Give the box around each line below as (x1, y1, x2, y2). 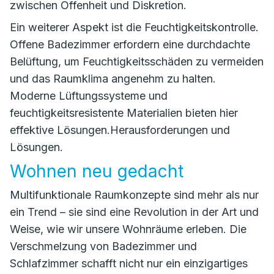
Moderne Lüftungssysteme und (10, 89, 168, 102)
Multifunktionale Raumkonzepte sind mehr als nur (10, 188, 259, 201)
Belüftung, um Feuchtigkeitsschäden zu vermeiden (10, 55, 264, 68)
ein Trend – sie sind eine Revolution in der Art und (10, 206, 259, 218)
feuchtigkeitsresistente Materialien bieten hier (10, 106, 238, 119)
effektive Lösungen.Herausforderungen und (10, 124, 230, 136)
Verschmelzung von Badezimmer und (10, 240, 197, 253)
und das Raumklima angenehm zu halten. (10, 72, 216, 85)
